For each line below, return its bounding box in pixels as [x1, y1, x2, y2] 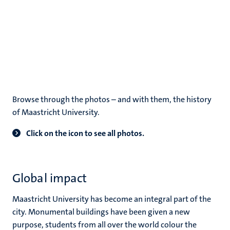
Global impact [12, 170, 87, 186]
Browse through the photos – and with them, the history [12, 94, 212, 105]
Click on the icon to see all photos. [25, 128, 144, 139]
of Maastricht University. [12, 107, 100, 118]
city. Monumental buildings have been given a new [12, 206, 190, 217]
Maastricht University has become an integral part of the [12, 194, 211, 204]
